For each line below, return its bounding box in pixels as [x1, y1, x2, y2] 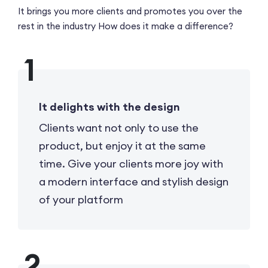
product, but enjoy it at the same [39, 138, 206, 153]
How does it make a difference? [96, 20, 233, 32]
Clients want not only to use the [39, 120, 199, 135]
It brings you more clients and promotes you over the [18, 5, 242, 17]
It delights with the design [39, 99, 180, 114]
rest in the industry [18, 20, 96, 32]
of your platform [39, 192, 123, 206]
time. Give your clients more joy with [39, 156, 223, 170]
